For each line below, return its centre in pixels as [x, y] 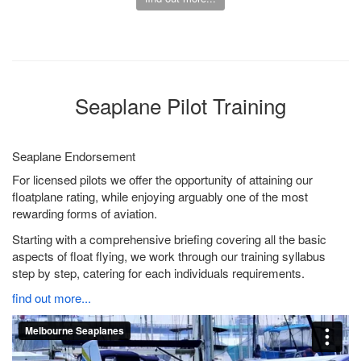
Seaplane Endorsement [74, 156]
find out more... [52, 298]
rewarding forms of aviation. [85, 214]
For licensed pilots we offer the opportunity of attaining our [162, 180]
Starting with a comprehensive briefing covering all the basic [169, 239]
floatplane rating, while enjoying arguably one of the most [160, 197]
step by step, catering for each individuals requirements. [158, 272]
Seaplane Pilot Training [180, 105]
